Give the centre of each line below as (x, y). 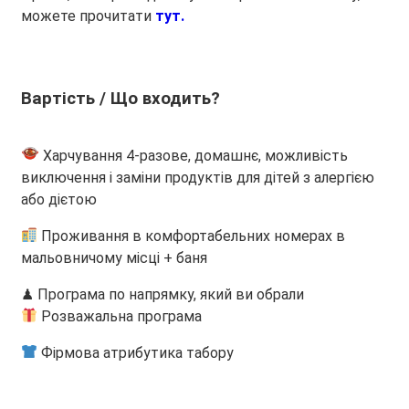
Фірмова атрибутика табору (136, 352)
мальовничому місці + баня (114, 257)
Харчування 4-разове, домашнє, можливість (194, 155)
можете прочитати (88, 16)
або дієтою (59, 199)
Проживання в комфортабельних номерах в (192, 236)
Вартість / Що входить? (121, 98)
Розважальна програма (120, 316)
